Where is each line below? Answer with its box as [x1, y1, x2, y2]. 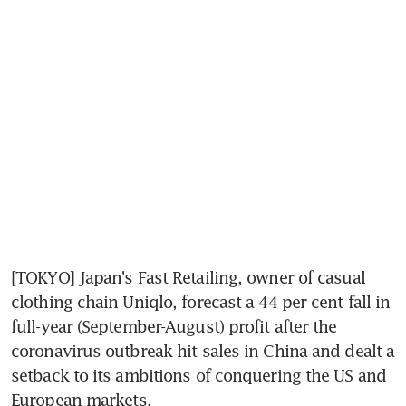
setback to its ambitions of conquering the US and [11, 364, 386, 385]
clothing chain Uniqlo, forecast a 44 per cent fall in [11, 291, 391, 312]
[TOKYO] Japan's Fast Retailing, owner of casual [11, 266, 365, 287]
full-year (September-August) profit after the [11, 315, 337, 336]
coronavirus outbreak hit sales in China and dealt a [11, 340, 395, 361]
